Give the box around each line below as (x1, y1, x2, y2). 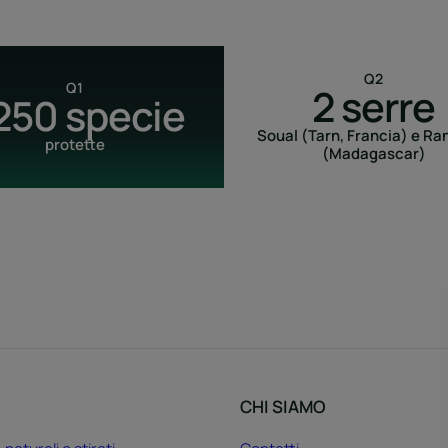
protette (44, 134, 105, 156)
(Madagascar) (321, 143, 426, 165)
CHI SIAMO (239, 395, 326, 419)
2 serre (312, 79, 435, 135)
